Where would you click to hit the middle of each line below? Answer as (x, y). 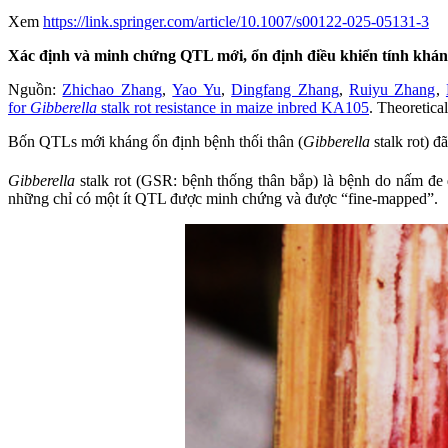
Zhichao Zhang (112, 90)
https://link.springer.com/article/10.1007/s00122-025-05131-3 (236, 22)
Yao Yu (196, 90)
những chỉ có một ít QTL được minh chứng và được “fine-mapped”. (223, 198)
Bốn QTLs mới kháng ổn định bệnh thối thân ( (155, 142)
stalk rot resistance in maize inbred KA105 (233, 108)
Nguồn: (35, 90)
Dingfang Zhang (285, 90)
